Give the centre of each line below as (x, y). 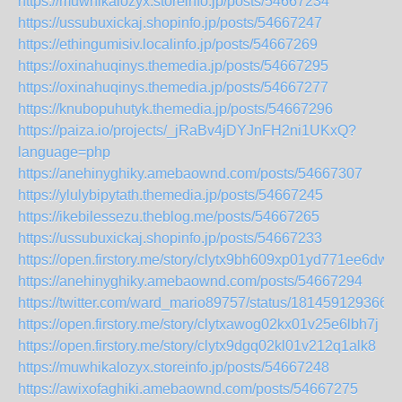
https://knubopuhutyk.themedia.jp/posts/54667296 (175, 109)
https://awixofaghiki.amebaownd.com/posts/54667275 (188, 389)
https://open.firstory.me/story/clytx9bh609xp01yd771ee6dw (203, 260)
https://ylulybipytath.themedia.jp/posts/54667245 (170, 195)
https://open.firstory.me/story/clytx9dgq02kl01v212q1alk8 (197, 346)
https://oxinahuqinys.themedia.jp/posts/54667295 (173, 66)
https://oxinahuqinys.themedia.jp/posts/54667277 (173, 87)
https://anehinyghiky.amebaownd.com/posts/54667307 (190, 174)
